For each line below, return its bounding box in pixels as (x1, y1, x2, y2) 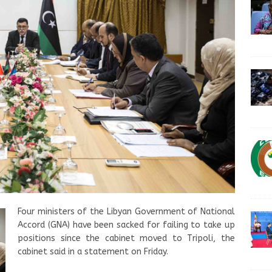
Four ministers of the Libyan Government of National (18, 206, 236, 217)
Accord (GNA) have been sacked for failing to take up (18, 219, 236, 230)
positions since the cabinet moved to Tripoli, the (18, 233, 236, 243)
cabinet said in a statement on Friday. (18, 246, 168, 257)
